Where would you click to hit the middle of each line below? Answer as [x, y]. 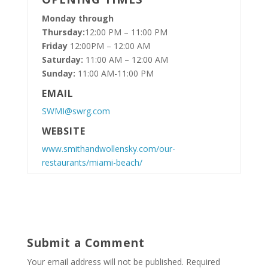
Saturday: [62, 59]
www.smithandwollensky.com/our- [108, 148]
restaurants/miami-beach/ [92, 162]
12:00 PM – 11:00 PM [126, 32]
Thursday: [63, 32]
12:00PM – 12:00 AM [110, 45]
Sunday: [58, 73]
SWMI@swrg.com [76, 111]
